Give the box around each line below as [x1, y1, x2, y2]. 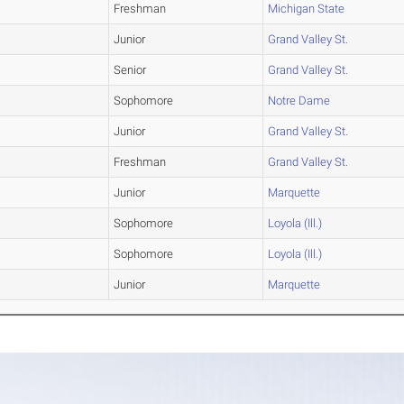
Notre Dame [268, 94, 331, 108]
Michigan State [268, 2, 345, 16]
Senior [114, 63, 147, 78]
